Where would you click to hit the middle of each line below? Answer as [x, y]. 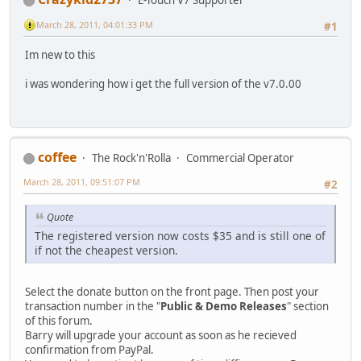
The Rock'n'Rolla [131, 158]
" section [308, 306]
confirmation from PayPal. [89, 349]
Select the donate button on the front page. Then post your [172, 291]
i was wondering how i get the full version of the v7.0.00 [163, 84]
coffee [57, 157]
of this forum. [59, 320]
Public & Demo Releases [224, 306]
